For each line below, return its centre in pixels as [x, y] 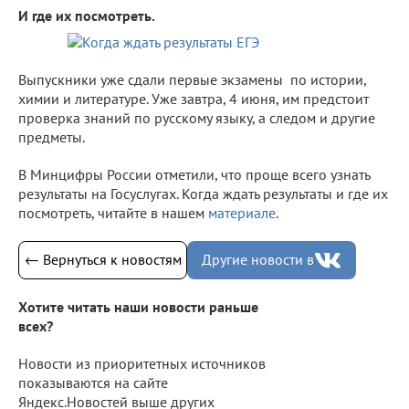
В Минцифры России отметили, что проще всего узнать [194, 174]
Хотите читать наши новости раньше [138, 307]
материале [242, 212]
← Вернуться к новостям [103, 260]
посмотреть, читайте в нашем [113, 212]
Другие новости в [258, 260]
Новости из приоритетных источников [142, 364]
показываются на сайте [93, 383]
